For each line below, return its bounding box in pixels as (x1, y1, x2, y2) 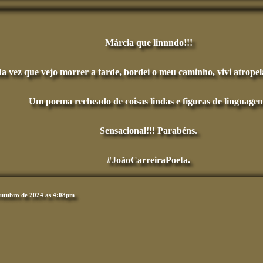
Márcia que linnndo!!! (104, 38, 193, 48)
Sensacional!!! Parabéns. (100, 126, 197, 136)
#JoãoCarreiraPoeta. (107, 155, 190, 166)
